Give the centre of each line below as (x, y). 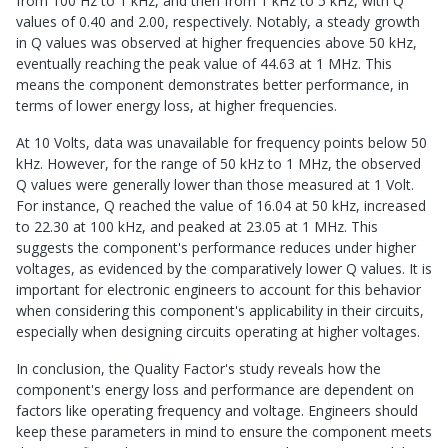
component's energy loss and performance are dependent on (215, 390)
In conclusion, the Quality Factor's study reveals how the (198, 369)
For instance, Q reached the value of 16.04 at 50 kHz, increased (221, 206)
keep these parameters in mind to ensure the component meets (224, 432)
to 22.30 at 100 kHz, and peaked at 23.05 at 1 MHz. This (197, 227)
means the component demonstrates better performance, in (212, 85)
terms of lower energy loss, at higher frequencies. (176, 106)
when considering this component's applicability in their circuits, (220, 311)
